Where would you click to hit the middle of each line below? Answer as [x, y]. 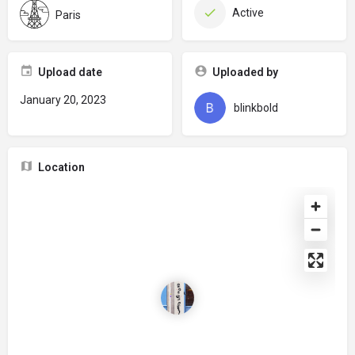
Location [61, 167]
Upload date [70, 72]
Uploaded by [245, 72]
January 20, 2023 [63, 100]
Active [248, 13]
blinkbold [256, 108]
